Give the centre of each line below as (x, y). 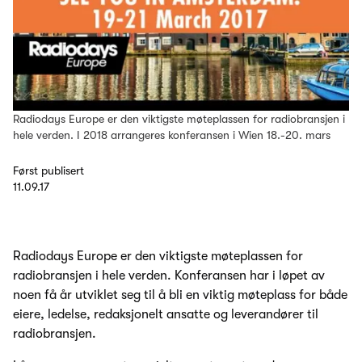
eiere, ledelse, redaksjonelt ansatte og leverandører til (166, 315)
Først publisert (48, 171)
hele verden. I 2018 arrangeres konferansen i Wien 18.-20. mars (172, 135)
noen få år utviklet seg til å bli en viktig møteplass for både (180, 295)
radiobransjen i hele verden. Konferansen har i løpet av (169, 276)
